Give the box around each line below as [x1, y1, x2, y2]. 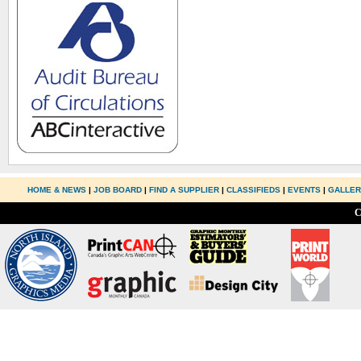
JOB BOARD [93, 185, 143, 194]
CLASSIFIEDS [226, 185, 281, 194]
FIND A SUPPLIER [149, 185, 220, 194]
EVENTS [288, 185, 322, 194]
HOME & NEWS [27, 185, 89, 194]
